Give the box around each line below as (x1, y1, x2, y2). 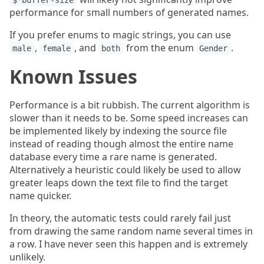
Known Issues (9, 64, 137, 89)
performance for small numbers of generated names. (9, 6, 249, 19)
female (42, 44, 71, 53)
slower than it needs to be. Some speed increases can (9, 111, 248, 124)
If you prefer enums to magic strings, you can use (9, 28, 231, 41)
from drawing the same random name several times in (9, 225, 253, 237)
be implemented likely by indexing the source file (9, 124, 227, 137)
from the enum (123, 41, 196, 54)
